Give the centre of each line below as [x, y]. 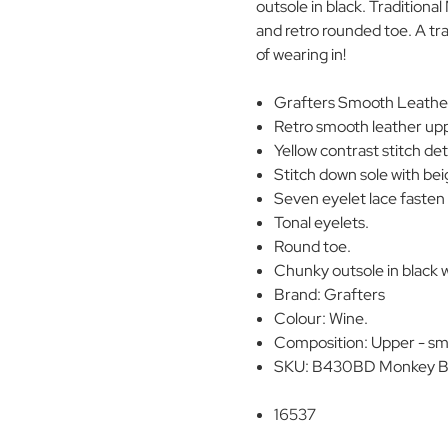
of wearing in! [302, 54]
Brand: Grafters [330, 294]
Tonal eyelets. [322, 222]
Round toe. [313, 246]
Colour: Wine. [321, 318]
